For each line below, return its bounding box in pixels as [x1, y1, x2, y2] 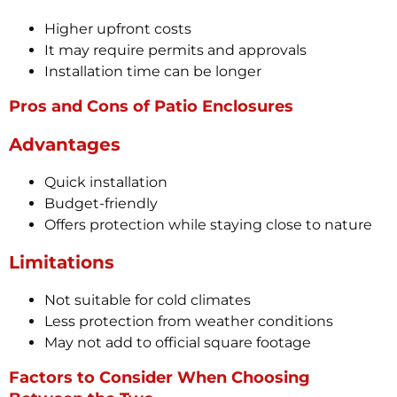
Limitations [9, 252, 114, 274]
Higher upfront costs [44, 20, 191, 38]
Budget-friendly [44, 195, 158, 213]
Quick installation [44, 174, 167, 191]
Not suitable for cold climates [44, 292, 251, 309]
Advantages [9, 134, 121, 156]
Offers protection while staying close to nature [44, 216, 372, 234]
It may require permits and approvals [44, 42, 307, 59]
